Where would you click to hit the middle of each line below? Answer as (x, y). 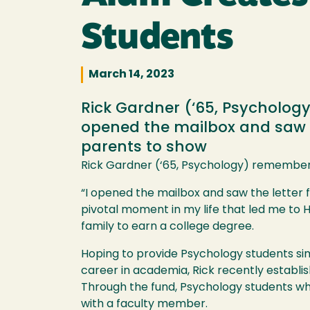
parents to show (144, 147)
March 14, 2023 (131, 74)
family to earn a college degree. (169, 227)
